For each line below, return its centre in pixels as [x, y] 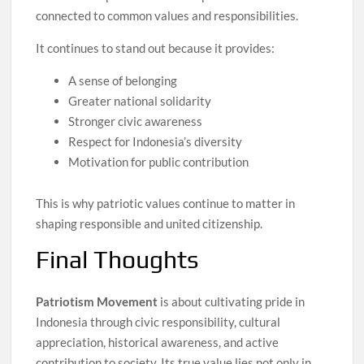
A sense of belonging [123, 81]
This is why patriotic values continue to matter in [166, 204]
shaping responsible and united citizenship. [149, 224]
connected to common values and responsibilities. [167, 16]
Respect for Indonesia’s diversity [156, 142]
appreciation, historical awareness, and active [158, 342]
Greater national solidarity [140, 101]
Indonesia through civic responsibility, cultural [158, 321]
